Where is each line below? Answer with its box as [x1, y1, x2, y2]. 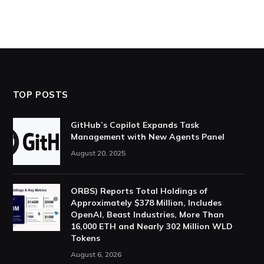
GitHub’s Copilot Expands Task [70, 120, 199, 131]
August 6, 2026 [70, 250, 121, 259]
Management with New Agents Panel [70, 131, 225, 143]
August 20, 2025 [70, 148, 126, 158]
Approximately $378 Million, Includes [70, 197, 222, 209]
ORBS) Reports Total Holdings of [70, 186, 207, 197]
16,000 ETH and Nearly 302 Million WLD [70, 221, 233, 232]
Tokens [70, 233, 100, 244]
